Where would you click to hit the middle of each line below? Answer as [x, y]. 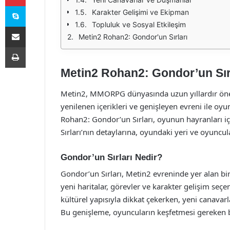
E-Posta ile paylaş [35, 26]
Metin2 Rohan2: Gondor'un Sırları [133, 37]
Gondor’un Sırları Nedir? [111, 157]
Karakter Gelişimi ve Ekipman [140, 12]
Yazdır [35, 47]
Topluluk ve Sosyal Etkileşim [139, 24]
